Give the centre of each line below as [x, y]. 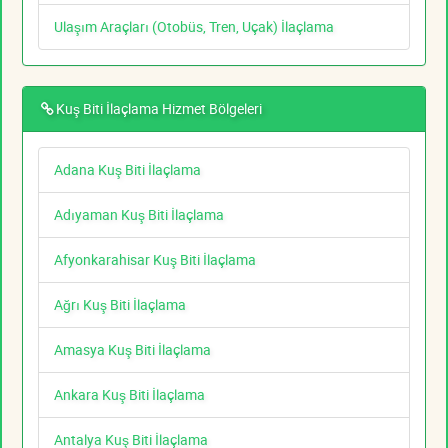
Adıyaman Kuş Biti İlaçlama [139, 215]
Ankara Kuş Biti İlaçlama [129, 395]
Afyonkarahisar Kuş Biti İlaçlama [155, 260]
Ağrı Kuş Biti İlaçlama [120, 305]
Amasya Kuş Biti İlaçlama [132, 350]
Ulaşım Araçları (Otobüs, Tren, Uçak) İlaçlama [194, 27]
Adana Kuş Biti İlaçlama [127, 170]
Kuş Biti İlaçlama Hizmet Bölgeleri [159, 109]
